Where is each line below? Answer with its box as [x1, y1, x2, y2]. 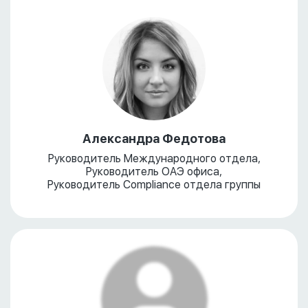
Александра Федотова [82, 131, 225, 146]
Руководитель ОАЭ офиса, [86, 165, 222, 178]
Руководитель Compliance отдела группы [47, 178, 261, 191]
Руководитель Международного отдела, [47, 152, 261, 165]
